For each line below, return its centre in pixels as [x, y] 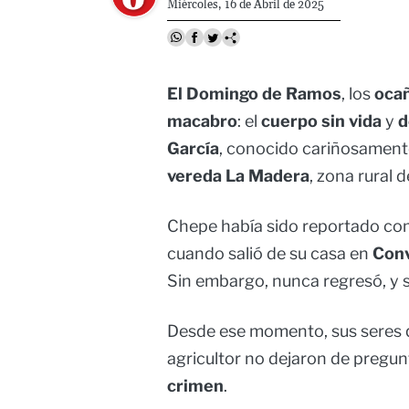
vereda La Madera [238, 176]
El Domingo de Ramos [254, 94]
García [193, 149]
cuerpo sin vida [321, 121]
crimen [195, 386]
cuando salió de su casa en [270, 254]
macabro [202, 121]
